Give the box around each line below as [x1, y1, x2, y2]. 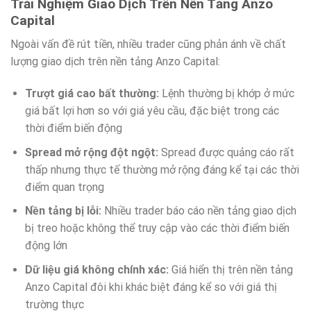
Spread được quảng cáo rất [158, 145, 294, 159]
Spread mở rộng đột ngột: [24, 145, 158, 159]
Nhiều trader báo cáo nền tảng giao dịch [101, 204, 296, 218]
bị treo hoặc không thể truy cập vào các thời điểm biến [24, 221, 289, 235]
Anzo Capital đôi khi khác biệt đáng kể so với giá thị [24, 280, 277, 294]
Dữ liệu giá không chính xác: [24, 262, 169, 276]
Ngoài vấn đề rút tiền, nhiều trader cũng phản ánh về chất [10, 37, 286, 51]
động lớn [24, 239, 67, 253]
